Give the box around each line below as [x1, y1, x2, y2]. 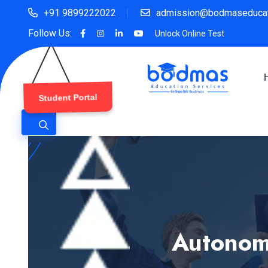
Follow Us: [28, 28, 72, 39]
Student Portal [38, 92, 97, 103]
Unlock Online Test [155, 29, 224, 38]
